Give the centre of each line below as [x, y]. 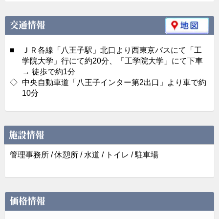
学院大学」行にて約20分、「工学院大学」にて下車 [112, 61]
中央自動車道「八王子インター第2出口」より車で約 [114, 83]
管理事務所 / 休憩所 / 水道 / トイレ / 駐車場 [84, 154]
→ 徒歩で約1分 [49, 72]
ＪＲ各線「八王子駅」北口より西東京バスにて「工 [112, 50]
